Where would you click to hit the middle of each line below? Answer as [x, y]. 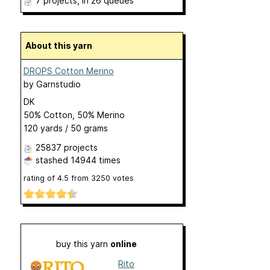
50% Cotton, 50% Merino [74, 115]
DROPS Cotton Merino [68, 71]
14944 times [95, 160]
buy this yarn [83, 244]
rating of [40, 178]
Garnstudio [58, 84]
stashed [52, 160]
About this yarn [61, 46]
